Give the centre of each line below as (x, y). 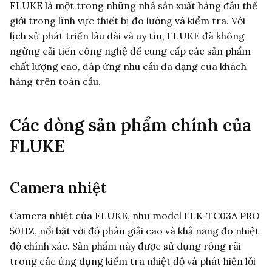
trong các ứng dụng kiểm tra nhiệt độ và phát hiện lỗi (133, 261)
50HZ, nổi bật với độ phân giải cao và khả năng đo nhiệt (134, 230)
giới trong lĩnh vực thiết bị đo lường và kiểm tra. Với (127, 20)
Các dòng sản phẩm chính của (131, 125)
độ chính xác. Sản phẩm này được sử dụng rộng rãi (125, 246)
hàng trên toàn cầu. (55, 81)
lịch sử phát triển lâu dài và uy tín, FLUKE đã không (127, 36)
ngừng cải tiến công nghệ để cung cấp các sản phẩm (130, 51)
